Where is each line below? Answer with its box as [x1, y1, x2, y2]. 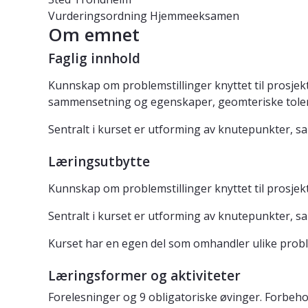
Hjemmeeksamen [150, 8, 239, 24]
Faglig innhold [48, 49, 140, 68]
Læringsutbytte [48, 153, 150, 171]
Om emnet [48, 22, 140, 47]
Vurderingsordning [48, 8, 147, 24]
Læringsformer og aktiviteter [48, 267, 241, 285]
